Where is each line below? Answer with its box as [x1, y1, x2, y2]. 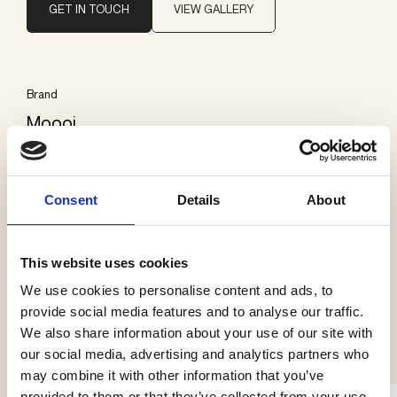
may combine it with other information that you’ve [20, 368, 324, 383]
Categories [27, 173, 83, 188]
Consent [44, 191, 97, 207]
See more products [27, 305, 354, 358]
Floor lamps [27, 198, 117, 221]
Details [176, 191, 221, 207]
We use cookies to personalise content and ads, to [20, 283, 333, 298]
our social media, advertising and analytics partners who [20, 346, 369, 362]
